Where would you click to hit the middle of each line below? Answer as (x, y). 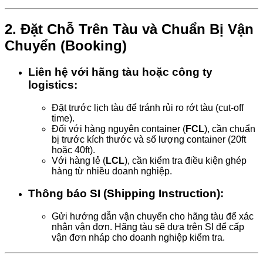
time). (63, 118)
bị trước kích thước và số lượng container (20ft (149, 139)
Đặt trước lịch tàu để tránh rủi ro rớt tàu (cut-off (148, 107)
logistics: (53, 85)
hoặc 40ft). (73, 150)
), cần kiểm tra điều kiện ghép (186, 160)
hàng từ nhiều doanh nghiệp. (112, 171)
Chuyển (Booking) (66, 46)
